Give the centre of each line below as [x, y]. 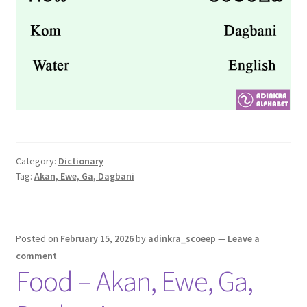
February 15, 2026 [97, 239]
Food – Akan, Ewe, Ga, [134, 281]
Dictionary [81, 161]
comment [36, 256]
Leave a [243, 239]
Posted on [38, 239]
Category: [37, 161]
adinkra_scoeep [182, 239]
